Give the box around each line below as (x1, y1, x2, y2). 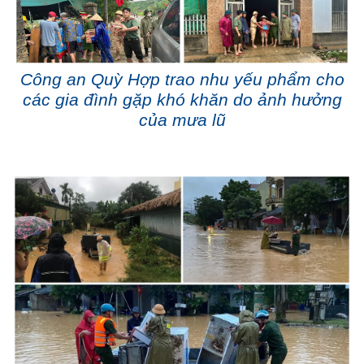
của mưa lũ (138, 110, 226, 130)
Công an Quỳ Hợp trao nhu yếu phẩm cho (19, 70, 344, 89)
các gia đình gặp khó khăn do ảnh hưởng (22, 90, 342, 110)
